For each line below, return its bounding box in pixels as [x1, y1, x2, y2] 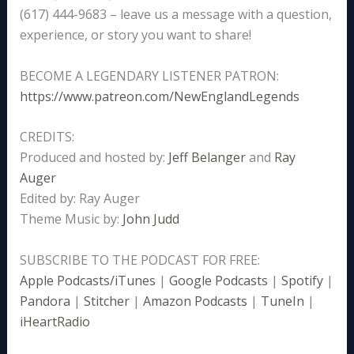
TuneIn [260, 292, 304, 310]
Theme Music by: [19, 210, 122, 228]
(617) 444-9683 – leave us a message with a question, [19, 6, 332, 24]
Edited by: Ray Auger [19, 190, 140, 208]
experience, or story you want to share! [19, 26, 251, 44]
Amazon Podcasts [142, 292, 247, 310]
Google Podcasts [168, 271, 268, 289]
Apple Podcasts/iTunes [19, 271, 156, 289]
